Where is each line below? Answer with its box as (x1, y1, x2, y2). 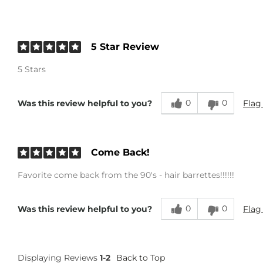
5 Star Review (91, 41, 159, 52)
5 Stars (18, 64, 46, 75)
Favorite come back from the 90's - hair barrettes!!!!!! (18, 170, 234, 180)
